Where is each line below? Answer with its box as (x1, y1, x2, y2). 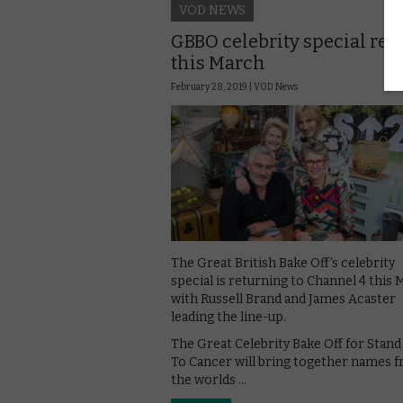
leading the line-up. (171, 309, 286, 326)
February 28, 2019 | (171, 81, 254, 93)
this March (171, 51, 265, 74)
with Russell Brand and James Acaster (171, 291, 396, 308)
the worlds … (171, 372, 246, 389)
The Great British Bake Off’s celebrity (171, 255, 395, 272)
